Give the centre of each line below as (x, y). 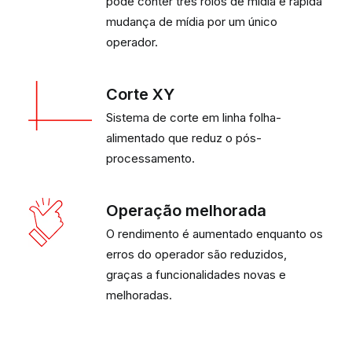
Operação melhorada (186, 211)
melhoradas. (139, 295)
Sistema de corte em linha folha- (194, 117)
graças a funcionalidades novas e (196, 275)
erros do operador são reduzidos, (196, 254)
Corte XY (140, 94)
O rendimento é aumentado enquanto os (214, 234)
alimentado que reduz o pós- (184, 138)
